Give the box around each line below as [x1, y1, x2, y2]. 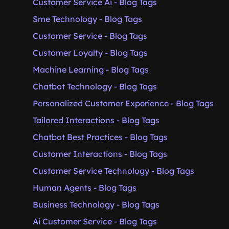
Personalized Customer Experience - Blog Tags [33, 98, 214, 108]
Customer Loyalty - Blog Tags [33, 48, 148, 58]
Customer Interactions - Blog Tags [33, 149, 167, 159]
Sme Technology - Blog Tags [33, 14, 142, 24]
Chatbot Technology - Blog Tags [33, 81, 157, 91]
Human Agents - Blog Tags [33, 182, 136, 193]
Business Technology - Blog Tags [33, 199, 159, 210]
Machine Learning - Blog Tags [33, 64, 149, 75]
